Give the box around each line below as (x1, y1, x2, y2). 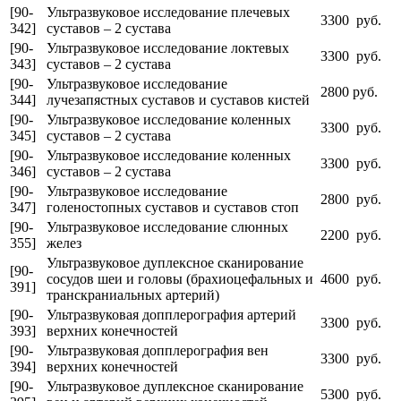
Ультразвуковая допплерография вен (47, 342, 269, 358)
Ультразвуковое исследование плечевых (47, 4, 290, 20)
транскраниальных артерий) (47, 286, 219, 303)
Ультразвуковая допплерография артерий (47, 306, 296, 322)
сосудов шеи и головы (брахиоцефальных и (47, 270, 313, 286)
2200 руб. (320, 226, 381, 243)
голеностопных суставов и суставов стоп (47, 199, 299, 215)
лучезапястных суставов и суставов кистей (47, 91, 310, 107)
